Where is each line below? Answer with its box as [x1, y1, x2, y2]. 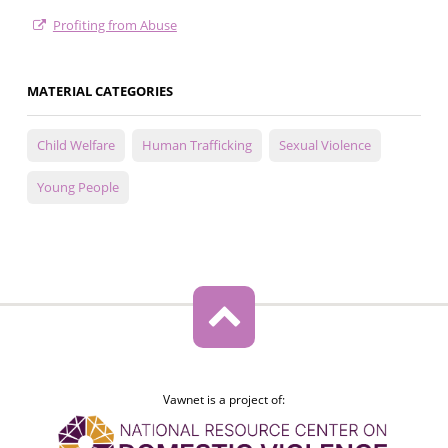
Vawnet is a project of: [162, 391, 285, 409]
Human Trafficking [141, 136, 252, 155]
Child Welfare [36, 136, 115, 155]
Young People [36, 178, 119, 197]
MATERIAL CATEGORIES [26, 82, 173, 101]
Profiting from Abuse [52, 16, 177, 35]
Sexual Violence [278, 136, 371, 155]
